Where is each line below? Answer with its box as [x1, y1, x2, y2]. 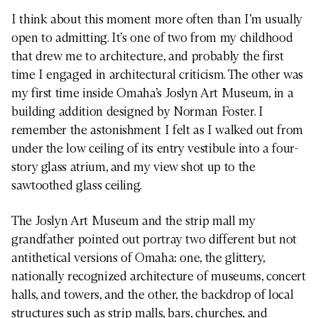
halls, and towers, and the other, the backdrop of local [11, 287, 294, 303]
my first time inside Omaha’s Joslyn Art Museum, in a [11, 85, 294, 102]
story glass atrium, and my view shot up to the [11, 159, 256, 175]
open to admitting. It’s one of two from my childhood [11, 30, 293, 46]
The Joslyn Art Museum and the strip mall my [11, 213, 256, 229]
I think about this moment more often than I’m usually [11, 11, 302, 28]
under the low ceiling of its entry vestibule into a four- [11, 141, 299, 157]
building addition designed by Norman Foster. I [11, 104, 263, 120]
